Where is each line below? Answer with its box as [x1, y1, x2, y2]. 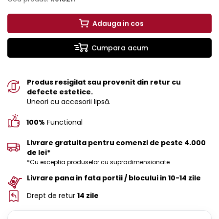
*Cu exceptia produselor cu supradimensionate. [27, 158, 171, 167]
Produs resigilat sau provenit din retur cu [27, 77, 181, 88]
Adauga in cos [92, 19, 144, 29]
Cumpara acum [91, 43, 148, 53]
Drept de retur [27, 191, 77, 201]
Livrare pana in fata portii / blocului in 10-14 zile [27, 173, 201, 183]
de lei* [27, 148, 50, 158]
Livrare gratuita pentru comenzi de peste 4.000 [27, 138, 206, 148]
